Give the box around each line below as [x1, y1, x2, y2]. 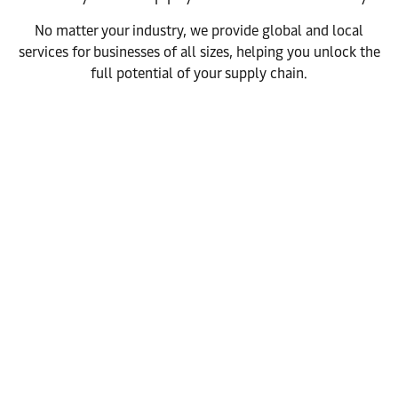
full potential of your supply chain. [91, 65, 307, 82]
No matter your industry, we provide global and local [35, 22, 363, 39]
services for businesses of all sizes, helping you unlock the [18, 44, 380, 60]
